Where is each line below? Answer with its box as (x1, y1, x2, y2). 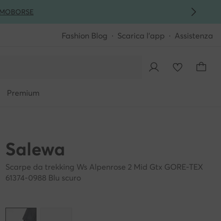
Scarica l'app (117, 31, 165, 40)
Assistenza (175, 31, 213, 40)
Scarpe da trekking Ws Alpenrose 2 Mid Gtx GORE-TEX (5, 162, 203, 172)
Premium (7, 88, 39, 98)
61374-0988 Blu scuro (5, 173, 81, 183)
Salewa (5, 138, 65, 160)
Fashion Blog (62, 31, 108, 40)
